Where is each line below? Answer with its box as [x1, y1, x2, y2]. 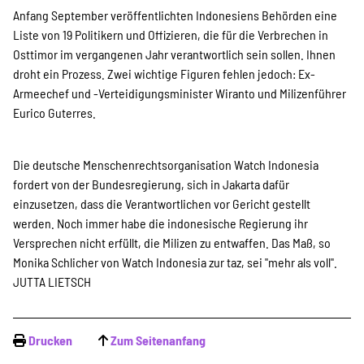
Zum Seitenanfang [110, 332, 206, 348]
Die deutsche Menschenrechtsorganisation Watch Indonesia [13, 157, 318, 172]
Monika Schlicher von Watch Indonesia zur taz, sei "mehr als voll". [13, 254, 337, 270]
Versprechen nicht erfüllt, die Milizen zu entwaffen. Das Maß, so [13, 235, 331, 250]
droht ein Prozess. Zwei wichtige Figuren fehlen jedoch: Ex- [13, 66, 315, 81]
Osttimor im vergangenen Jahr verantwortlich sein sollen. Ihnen [13, 46, 336, 62]
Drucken [28, 332, 72, 348]
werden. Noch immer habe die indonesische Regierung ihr [13, 215, 308, 231]
